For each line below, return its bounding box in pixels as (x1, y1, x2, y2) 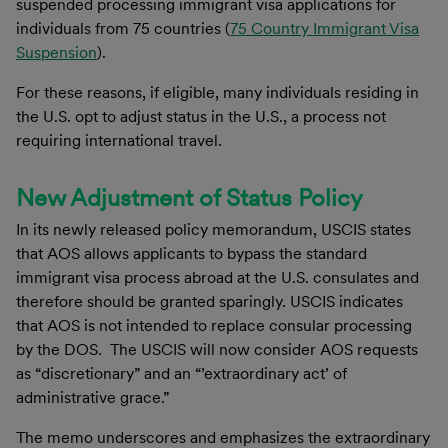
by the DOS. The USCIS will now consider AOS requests (16, 339, 418, 359)
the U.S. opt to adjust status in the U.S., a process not (16, 106, 386, 126)
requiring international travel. (16, 130, 222, 150)
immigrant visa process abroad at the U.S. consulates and (16, 267, 419, 287)
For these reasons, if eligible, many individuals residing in (16, 82, 419, 102)
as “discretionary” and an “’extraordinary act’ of (16, 363, 347, 383)
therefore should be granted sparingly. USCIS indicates (16, 291, 403, 311)
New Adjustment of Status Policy (16, 182, 363, 213)
